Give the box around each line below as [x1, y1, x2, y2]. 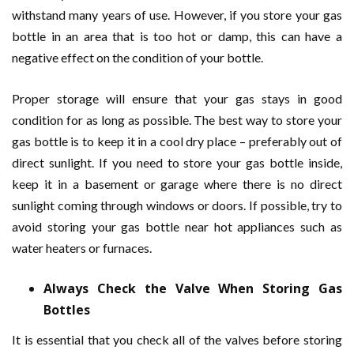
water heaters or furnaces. [12, 240, 152, 256]
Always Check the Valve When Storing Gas [43, 280, 342, 298]
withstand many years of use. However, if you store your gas [12, 7, 342, 23]
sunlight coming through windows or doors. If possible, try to [12, 198, 342, 213]
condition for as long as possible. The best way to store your [12, 112, 342, 128]
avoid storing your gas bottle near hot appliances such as [12, 219, 342, 235]
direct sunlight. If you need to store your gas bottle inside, [12, 155, 342, 171]
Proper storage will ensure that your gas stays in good [12, 91, 342, 107]
